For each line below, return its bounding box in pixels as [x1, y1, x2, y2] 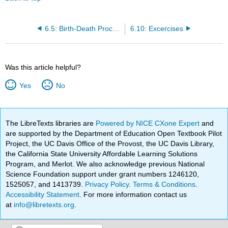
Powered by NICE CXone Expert [96, 119, 202, 127]
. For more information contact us [79, 190, 187, 198]
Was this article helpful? [5, 63, 81, 71]
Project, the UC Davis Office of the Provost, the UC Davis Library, [6, 139, 215, 148]
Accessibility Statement [6, 190, 80, 198]
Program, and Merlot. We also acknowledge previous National [6, 159, 205, 168]
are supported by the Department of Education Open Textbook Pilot [6, 129, 222, 137]
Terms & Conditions [133, 180, 196, 188]
